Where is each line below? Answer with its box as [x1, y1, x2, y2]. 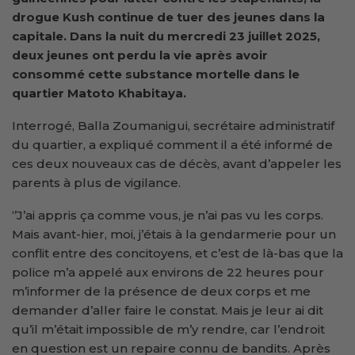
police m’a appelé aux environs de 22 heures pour [12, 264, 324, 280]
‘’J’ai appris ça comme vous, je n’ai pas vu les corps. [12, 207, 323, 223]
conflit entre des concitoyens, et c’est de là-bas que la [12, 245, 343, 261]
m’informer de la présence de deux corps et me [12, 283, 311, 299]
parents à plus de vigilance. [12, 174, 181, 190]
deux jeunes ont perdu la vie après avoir [12, 47, 268, 63]
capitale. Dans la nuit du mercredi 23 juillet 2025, [12, 28, 320, 44]
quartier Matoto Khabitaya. [12, 85, 186, 101]
